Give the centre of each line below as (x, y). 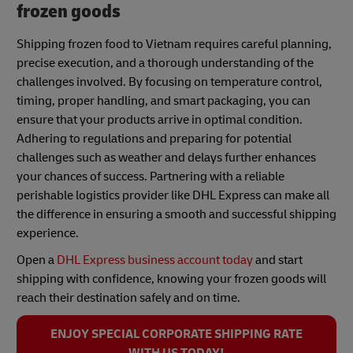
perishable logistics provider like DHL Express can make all (173, 196)
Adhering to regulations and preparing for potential (154, 139)
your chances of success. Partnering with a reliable (150, 177)
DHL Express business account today (155, 260)
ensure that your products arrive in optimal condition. (160, 120)
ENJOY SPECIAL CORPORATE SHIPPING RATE (176, 334)
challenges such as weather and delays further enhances (166, 158)
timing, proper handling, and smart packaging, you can (163, 101)
